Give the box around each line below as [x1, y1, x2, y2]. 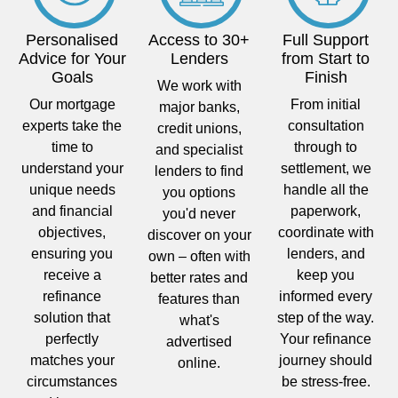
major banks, [158, 99, 240, 115]
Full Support [283, 30, 370, 49]
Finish [304, 68, 347, 86]
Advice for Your [18, 49, 126, 68]
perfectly [45, 330, 99, 346]
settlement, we [280, 160, 371, 176]
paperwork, [291, 203, 362, 219]
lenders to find [155, 163, 243, 179]
